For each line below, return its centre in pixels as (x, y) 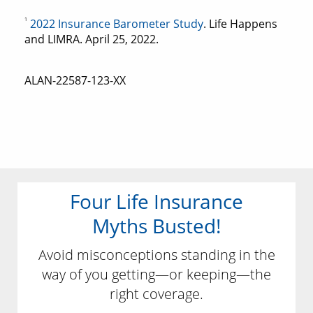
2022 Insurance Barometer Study (117, 24)
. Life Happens (240, 24)
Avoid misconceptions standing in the (156, 255)
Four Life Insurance (156, 202)
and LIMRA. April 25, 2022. (92, 39)
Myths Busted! (156, 226)
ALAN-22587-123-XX (75, 81)
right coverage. (156, 294)
